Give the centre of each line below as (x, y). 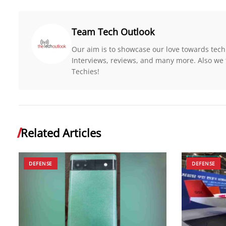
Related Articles (61, 132)
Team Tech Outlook (113, 32)
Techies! (86, 71)
